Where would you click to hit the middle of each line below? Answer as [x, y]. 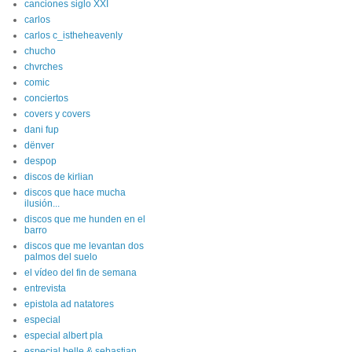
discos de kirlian [59, 177]
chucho [40, 51]
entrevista [45, 288]
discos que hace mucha [75, 192]
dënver [39, 145]
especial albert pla [64, 335]
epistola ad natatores [69, 304]
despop [40, 161]
